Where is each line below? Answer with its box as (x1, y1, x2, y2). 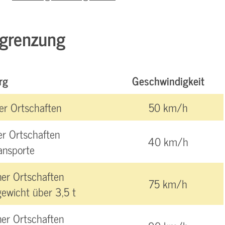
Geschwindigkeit (132, 71, 204, 90)
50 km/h (148, 98, 188, 117)
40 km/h (148, 132, 188, 151)
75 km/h (149, 174, 187, 193)
